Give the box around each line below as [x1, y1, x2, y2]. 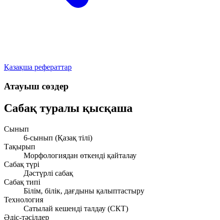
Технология [4, 195, 43, 204]
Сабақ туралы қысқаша [4, 101, 133, 114]
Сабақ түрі [4, 160, 39, 168]
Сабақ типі [4, 177, 40, 186]
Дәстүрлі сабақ [24, 168, 73, 177]
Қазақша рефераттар [4, 63, 72, 71]
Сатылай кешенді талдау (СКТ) [24, 204, 128, 213]
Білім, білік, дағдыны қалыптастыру [24, 186, 144, 195]
